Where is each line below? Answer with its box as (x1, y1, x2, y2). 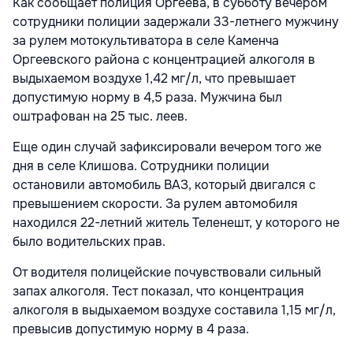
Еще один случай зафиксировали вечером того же (13, 138, 321, 155)
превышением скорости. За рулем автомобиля (13, 195, 298, 212)
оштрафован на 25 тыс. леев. (13, 107, 188, 124)
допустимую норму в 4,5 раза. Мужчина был (13, 88, 282, 106)
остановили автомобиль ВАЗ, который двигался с (13, 176, 316, 193)
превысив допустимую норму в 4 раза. (13, 320, 249, 337)
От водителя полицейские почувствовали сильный (13, 263, 321, 281)
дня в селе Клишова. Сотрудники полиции (13, 157, 269, 174)
